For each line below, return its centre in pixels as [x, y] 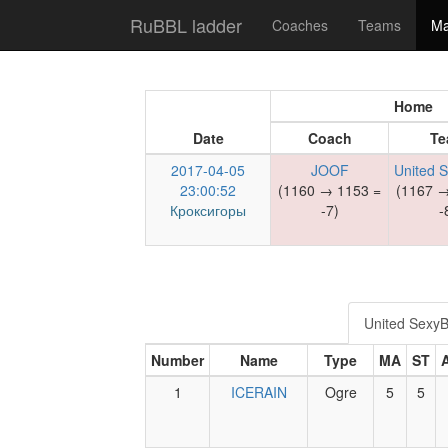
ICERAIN [258, 392]
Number [177, 360]
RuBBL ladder [186, 25]
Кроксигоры [208, 210]
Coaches [300, 25]
